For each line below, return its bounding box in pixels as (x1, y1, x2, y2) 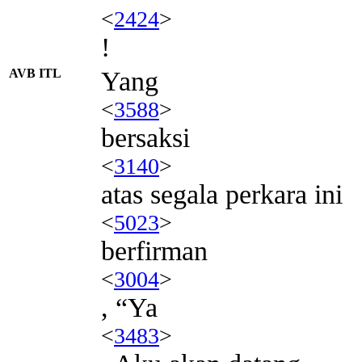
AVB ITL (9, 65, 61, 80)
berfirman (101, 235, 208, 266)
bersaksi (101, 122, 190, 153)
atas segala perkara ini (101, 179, 343, 209)
